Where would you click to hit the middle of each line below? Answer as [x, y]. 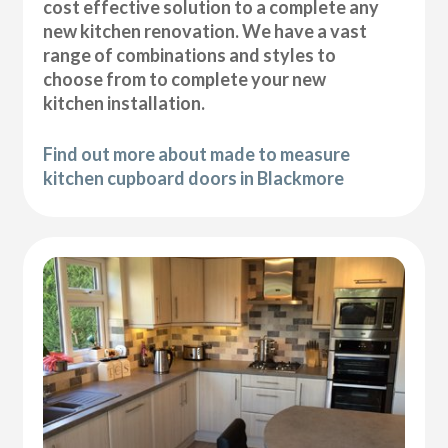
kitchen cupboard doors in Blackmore [194, 177]
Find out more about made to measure [197, 153]
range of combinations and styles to [190, 54]
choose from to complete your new [185, 78]
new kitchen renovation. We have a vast [205, 30]
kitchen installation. [124, 102]
